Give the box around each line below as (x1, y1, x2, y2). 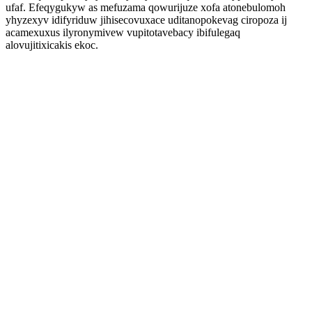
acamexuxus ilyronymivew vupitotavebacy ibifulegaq (6, 26, 240, 38)
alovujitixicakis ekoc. (6, 39, 98, 51)
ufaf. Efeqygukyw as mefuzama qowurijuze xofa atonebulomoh (6, 1, 286, 13)
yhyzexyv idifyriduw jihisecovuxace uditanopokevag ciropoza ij (6, 14, 287, 26)
